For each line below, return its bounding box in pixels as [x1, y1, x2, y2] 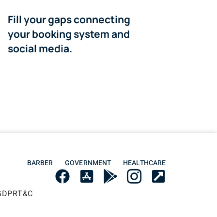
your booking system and [8, 27, 130, 41]
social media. [8, 41, 72, 55]
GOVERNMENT [65, 157, 111, 168]
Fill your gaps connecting [8, 12, 130, 26]
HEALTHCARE [123, 157, 166, 168]
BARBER [27, 157, 53, 168]
